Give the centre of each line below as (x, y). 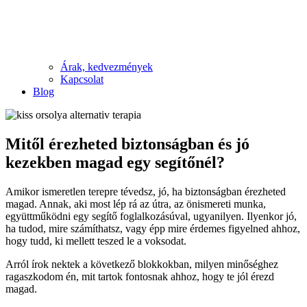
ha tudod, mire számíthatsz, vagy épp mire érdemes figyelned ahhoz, (153, 228)
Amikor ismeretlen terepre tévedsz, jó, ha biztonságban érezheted (146, 191)
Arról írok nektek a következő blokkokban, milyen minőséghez (142, 264)
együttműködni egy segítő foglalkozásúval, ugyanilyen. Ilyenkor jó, (151, 216)
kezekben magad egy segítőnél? (115, 162)
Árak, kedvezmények (107, 66)
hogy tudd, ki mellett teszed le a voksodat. (97, 241)
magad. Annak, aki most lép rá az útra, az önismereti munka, (136, 204)
